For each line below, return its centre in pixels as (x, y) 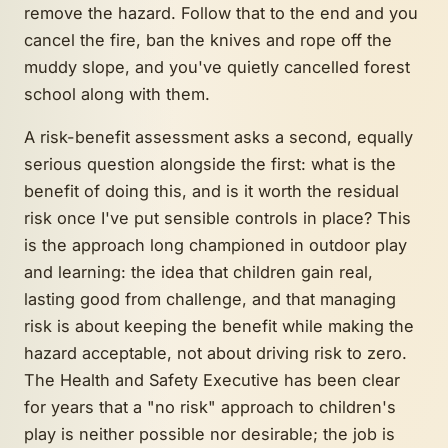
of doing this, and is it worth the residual (239, 191)
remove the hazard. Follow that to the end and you (221, 13)
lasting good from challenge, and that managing (210, 299)
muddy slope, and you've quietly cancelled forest (217, 67)
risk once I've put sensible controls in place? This (217, 218)
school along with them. (117, 94)
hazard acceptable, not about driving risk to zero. (215, 353)
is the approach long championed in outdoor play (215, 245)
